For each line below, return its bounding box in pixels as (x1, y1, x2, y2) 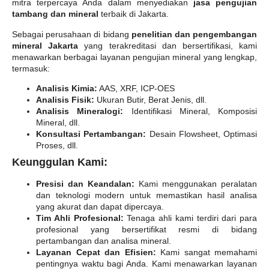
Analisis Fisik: (36, 95, 94, 105)
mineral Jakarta (12, 40, 79, 50)
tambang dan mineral (12, 9, 98, 19)
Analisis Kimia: (36, 83, 97, 94)
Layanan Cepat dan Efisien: (36, 247, 156, 258)
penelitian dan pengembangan (131, 29, 258, 39)
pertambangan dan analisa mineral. (36, 236, 171, 246)
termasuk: (12, 63, 50, 73)
